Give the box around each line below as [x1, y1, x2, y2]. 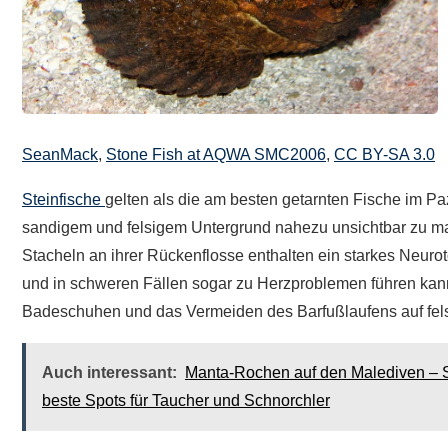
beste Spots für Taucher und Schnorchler [42, 392, 330, 410]
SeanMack [22, 146, 98, 164]
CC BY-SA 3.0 [334, 146, 435, 164]
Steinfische [22, 191, 105, 209]
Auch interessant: [42, 364, 177, 382]
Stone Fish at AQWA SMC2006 [106, 146, 326, 164]
